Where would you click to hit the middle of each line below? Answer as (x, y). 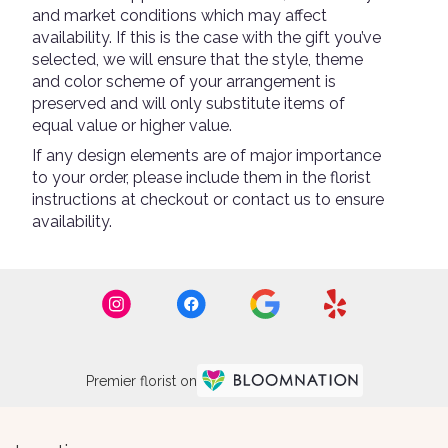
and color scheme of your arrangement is (184, 81)
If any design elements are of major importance (206, 155)
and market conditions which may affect (179, 15)
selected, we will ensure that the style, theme (197, 59)
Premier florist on (141, 381)
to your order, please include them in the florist (201, 177)
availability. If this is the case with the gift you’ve (206, 37)
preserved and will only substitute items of (188, 103)
